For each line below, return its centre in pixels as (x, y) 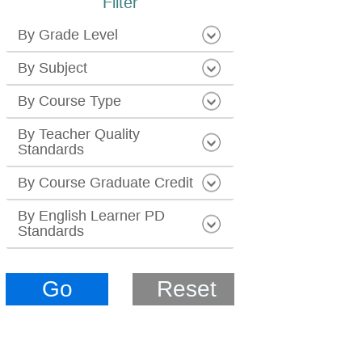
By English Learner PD (92, 215)
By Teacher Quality (79, 134)
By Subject (53, 67)
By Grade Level (68, 34)
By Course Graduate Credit (106, 182)
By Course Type (70, 101)
